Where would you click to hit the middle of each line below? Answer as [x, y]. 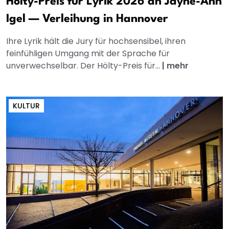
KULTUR [26, 106]
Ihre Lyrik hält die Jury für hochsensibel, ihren [96, 41]
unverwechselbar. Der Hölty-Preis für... [84, 66]
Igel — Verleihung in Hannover [87, 19]
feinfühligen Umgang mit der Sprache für [88, 54]
